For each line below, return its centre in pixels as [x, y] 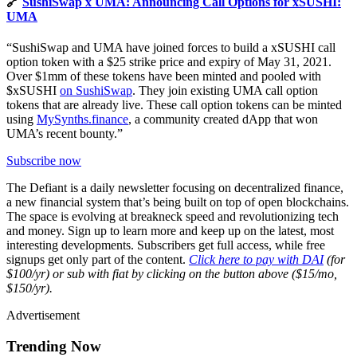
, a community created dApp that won [223, 119]
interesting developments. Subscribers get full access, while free [166, 245]
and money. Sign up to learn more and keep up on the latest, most [170, 230]
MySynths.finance [82, 119]
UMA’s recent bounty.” [65, 133]
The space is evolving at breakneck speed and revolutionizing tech [173, 216]
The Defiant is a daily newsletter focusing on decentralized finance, [175, 187]
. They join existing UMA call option [225, 90]
